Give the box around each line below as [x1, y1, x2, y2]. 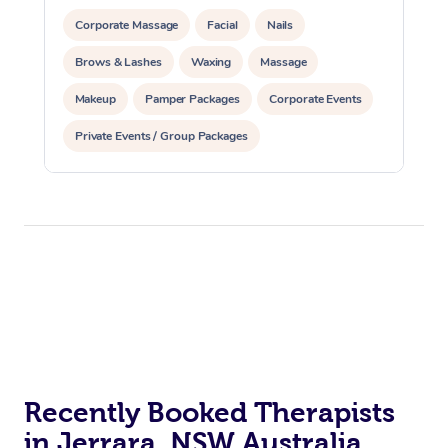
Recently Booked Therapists [24, 396, 395, 428]
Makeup [75, 90, 117, 107]
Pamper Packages [145, 90, 240, 107]
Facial [207, 16, 238, 33]
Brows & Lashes [75, 53, 162, 70]
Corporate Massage [75, 16, 179, 33]
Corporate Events [268, 90, 362, 107]
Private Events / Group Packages [75, 127, 248, 144]
